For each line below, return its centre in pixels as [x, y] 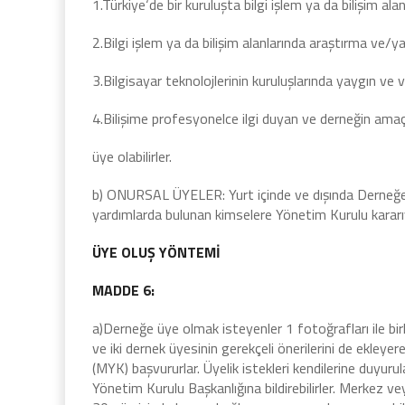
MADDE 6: [123, 290]
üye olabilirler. [132, 156]
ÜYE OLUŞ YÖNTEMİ [156, 252]
